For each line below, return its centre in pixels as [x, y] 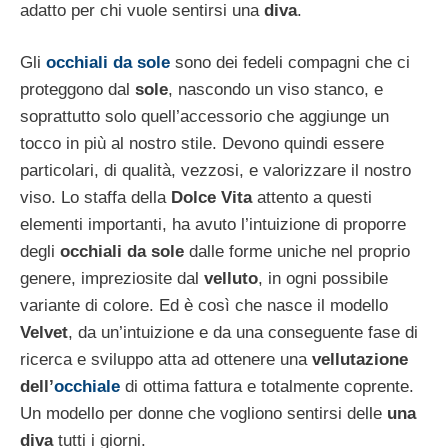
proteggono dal [77, 89]
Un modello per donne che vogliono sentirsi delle [203, 413]
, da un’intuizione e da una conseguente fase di [243, 332]
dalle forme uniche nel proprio [297, 251]
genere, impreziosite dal [109, 278]
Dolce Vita [211, 197]
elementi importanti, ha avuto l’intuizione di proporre [213, 224]
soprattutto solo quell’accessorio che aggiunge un [204, 116]
